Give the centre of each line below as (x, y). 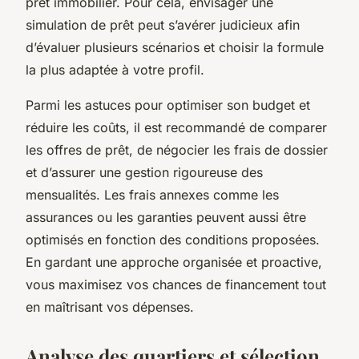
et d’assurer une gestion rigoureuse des (144, 172)
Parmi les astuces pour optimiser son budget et (168, 105)
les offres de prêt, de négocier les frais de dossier (177, 149)
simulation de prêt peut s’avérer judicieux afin (163, 24)
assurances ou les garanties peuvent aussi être (166, 217)
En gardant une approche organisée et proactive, (174, 262)
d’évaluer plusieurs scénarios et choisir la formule (175, 47)
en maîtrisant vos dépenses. (110, 307)
